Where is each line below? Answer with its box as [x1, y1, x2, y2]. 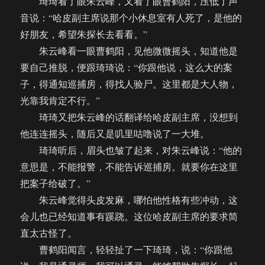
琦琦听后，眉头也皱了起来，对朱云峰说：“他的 [20, 144, 243, 157]
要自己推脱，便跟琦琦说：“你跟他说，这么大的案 [20, 61, 233, 74]
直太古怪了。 [20, 227, 77, 240]
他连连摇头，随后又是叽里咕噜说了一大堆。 [20, 127, 210, 140]
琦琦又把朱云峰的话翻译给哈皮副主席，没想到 [20, 111, 238, 124]
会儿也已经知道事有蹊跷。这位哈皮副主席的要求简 [20, 210, 238, 223]
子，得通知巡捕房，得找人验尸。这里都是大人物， [20, 77, 238, 91]
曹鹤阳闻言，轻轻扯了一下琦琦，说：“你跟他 [20, 243, 233, 256]
